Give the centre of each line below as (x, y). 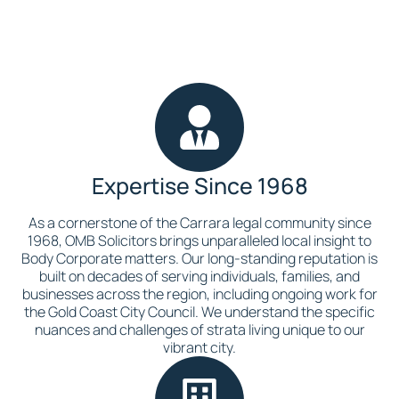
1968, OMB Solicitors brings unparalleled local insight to (199, 240)
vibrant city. (199, 347)
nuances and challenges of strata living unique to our (199, 330)
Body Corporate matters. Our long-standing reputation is (199, 258)
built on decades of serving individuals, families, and (199, 276)
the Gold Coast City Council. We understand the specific (199, 312)
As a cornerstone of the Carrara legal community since (199, 223)
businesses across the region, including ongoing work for (199, 294)
